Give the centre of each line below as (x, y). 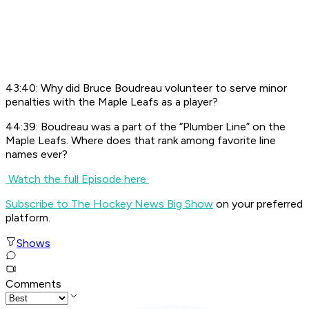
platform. (28, 218)
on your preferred (258, 204)
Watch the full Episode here (77, 179)
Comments (33, 284)
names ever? (37, 154)
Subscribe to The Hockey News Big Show (109, 204)
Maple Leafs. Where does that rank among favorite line (141, 141)
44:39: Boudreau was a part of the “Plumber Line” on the (146, 127)
